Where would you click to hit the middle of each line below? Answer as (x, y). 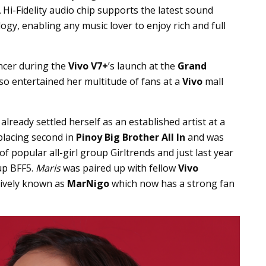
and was (205, 137)
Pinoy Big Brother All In (131, 137)
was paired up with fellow (119, 168)
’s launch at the (143, 66)
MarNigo (88, 183)
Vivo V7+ (88, 66)
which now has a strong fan (172, 183)
